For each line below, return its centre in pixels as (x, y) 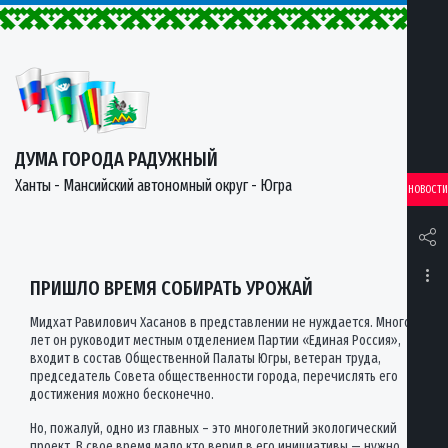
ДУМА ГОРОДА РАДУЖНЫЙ (116, 159)
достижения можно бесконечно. (122, 394)
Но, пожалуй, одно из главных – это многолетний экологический (213, 428)
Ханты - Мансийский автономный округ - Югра (153, 185)
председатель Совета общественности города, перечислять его (214, 376)
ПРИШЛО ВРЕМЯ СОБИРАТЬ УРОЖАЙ (171, 288)
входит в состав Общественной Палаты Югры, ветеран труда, (205, 358)
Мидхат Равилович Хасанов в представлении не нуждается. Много (220, 322)
